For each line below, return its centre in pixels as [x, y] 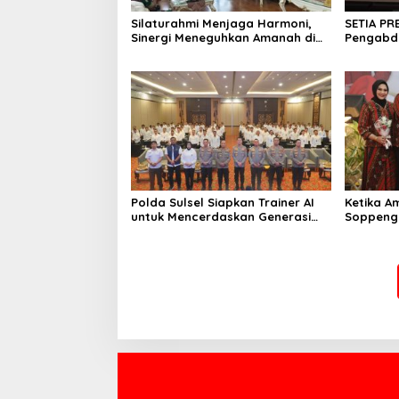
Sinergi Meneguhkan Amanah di [223, 38]
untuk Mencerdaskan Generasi [221, 216]
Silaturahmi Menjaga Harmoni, [221, 24]
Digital [150, 230]
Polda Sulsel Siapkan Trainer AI [223, 202]
